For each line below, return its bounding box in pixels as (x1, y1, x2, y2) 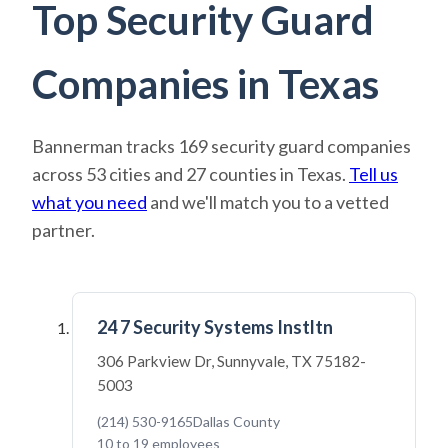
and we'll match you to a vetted (147, 191, 389, 213)
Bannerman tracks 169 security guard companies (32, 135, 411, 157)
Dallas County (193, 413, 280, 430)
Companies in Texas (32, 60, 379, 108)
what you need (32, 191, 147, 213)
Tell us (349, 163, 398, 185)
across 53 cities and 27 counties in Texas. (32, 163, 349, 185)
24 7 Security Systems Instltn (97, 316, 333, 338)
